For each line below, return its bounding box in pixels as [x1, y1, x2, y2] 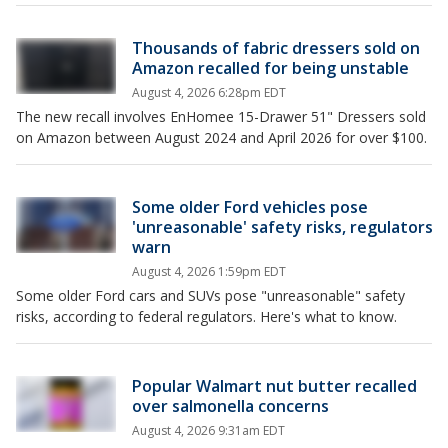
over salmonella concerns [132, 395, 329, 417]
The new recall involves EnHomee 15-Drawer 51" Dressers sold [16, 107, 426, 126]
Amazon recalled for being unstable [132, 57, 409, 79]
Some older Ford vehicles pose [132, 196, 368, 218]
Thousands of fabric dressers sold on [132, 37, 420, 59]
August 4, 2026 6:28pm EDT [132, 84, 286, 101]
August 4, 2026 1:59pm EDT [132, 263, 286, 280]
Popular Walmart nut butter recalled [132, 375, 417, 397]
